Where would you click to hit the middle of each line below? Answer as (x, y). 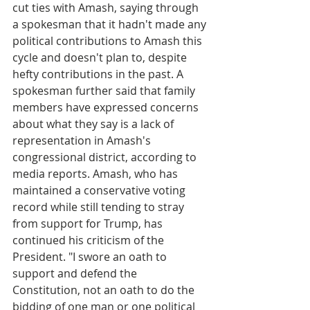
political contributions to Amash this (109, 41)
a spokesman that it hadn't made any (111, 25)
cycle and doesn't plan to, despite (101, 58)
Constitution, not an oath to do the (105, 290)
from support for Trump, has (89, 224)
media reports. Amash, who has (97, 174)
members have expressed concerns (107, 108)
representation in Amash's (83, 141)
